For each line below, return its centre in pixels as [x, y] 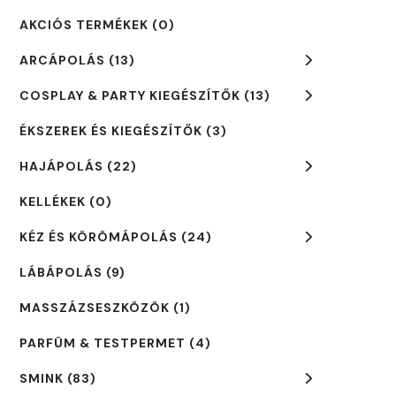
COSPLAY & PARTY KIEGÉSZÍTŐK [129, 95]
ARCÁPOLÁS [62, 60]
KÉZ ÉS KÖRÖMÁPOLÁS [98, 237]
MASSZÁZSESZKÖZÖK [94, 308]
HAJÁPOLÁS [61, 166]
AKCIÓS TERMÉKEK [84, 25]
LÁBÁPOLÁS [61, 272]
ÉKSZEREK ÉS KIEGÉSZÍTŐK [110, 131]
